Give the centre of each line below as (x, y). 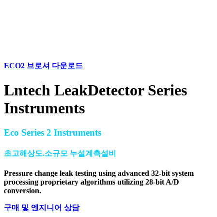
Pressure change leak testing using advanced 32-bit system (99, 173)
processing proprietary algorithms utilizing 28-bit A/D (92, 182)
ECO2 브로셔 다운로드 (43, 65)
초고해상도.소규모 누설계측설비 (60, 153)
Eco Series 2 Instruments (53, 133)
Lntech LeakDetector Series (95, 90)
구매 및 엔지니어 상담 (42, 207)
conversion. (23, 190)
